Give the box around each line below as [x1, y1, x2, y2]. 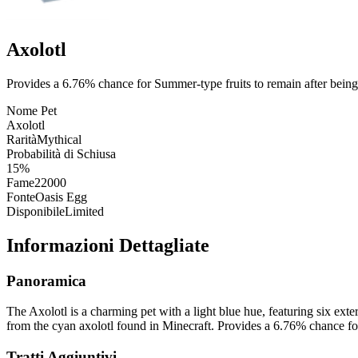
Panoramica [6, 272, 86, 289]
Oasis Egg [35, 189, 87, 204]
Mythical [37, 132, 82, 146]
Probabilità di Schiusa [6, 146, 116, 161]
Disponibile [6, 204, 65, 218]
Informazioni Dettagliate [6, 234, 209, 256]
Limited [65, 204, 104, 218]
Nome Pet [6, 103, 57, 117]
